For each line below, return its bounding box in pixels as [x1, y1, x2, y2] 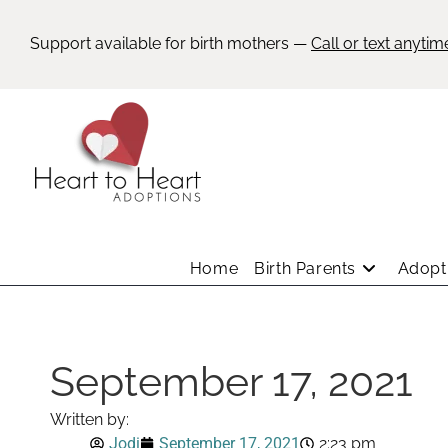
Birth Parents [254, 259, 356, 278]
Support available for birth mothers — [30, 34, 311, 53]
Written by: [49, 410, 129, 429]
